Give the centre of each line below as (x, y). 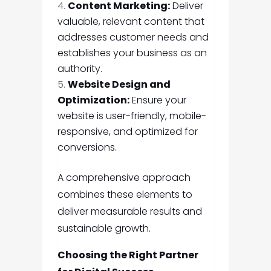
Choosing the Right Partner (128, 255)
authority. (80, 69)
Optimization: (93, 100)
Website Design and (119, 85)
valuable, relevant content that (131, 22)
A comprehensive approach (124, 178)
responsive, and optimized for (127, 132)
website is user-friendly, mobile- (132, 116)
